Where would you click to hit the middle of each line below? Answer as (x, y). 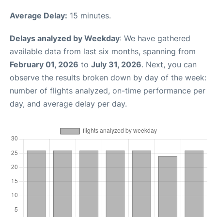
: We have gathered (155, 38)
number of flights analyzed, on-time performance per (108, 91)
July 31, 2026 (116, 64)
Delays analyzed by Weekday (65, 38)
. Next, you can (169, 64)
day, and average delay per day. (68, 104)
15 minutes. (89, 15)
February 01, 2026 (44, 64)
